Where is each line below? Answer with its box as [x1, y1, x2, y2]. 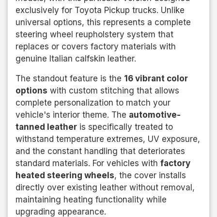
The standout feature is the [15, 73, 124, 83]
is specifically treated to [77, 122, 173, 132]
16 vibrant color [124, 73, 188, 83]
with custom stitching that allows [47, 85, 179, 95]
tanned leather [15, 122, 77, 132]
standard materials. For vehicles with [15, 158, 160, 168]
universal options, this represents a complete [15, 17, 191, 27]
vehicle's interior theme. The [15, 109, 129, 120]
